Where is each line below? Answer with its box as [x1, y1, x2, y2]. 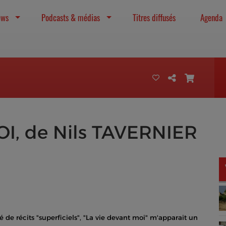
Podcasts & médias [41, 11, 100, 24]
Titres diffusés [133, 11, 176, 24]
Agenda [200, 11, 222, 24]
